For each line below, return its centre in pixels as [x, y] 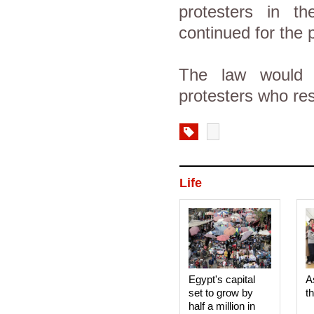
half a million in [221, 306]
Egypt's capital [221, 279]
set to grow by [220, 293]
